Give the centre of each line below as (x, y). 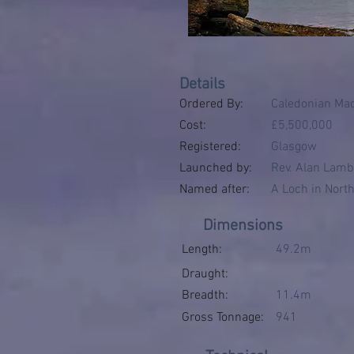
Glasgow (294, 147)
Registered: (210, 147)
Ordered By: (211, 104)
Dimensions (243, 226)
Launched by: (217, 168)
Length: (202, 250)
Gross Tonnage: (223, 318)
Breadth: (205, 296)
